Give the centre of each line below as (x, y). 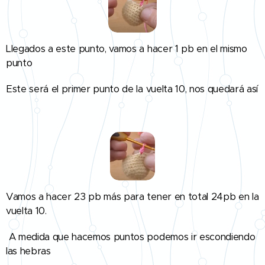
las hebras (28, 251)
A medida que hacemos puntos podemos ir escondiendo (131, 237)
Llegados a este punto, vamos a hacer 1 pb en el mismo (127, 49)
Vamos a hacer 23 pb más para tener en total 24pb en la (132, 196)
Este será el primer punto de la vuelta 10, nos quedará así (132, 89)
